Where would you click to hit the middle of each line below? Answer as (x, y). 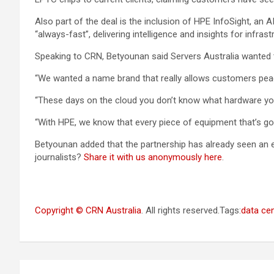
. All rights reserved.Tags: (191, 210)
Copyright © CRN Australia (88, 210)
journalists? (59, 157)
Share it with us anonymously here (153, 157)
